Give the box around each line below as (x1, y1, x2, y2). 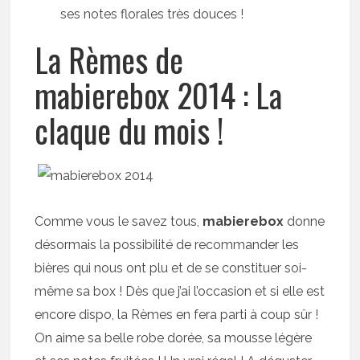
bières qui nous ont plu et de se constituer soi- (35, 260, 308, 276)
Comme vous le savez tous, (35, 213, 203, 229)
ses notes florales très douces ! (60, 6, 244, 22)
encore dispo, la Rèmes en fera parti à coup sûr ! (35, 306, 319, 322)
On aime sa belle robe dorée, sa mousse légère (35, 329, 313, 346)
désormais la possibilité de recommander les (35, 236, 300, 252)
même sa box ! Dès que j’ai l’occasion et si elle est (35, 283, 325, 299)
